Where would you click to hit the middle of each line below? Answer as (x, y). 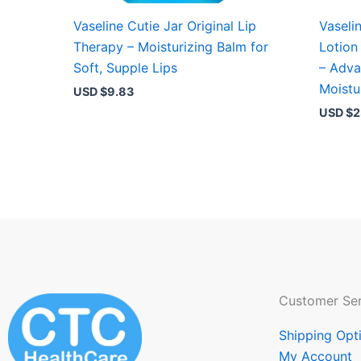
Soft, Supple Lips (126, 67)
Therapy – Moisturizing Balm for (171, 46)
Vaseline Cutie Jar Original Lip (165, 25)
